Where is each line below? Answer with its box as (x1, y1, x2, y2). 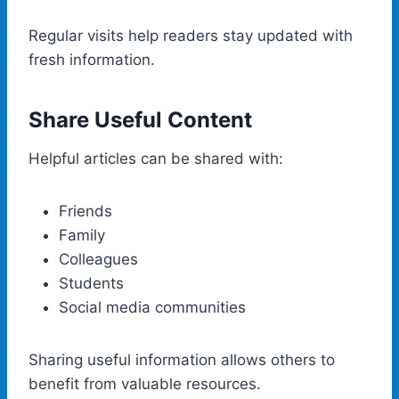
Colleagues (59, 249, 138, 268)
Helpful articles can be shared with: (28, 149, 283, 167)
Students (59, 273, 124, 292)
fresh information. (28, 50, 155, 69)
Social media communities (59, 297, 246, 316)
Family (59, 225, 105, 244)
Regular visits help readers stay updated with (28, 26, 353, 45)
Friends (59, 201, 112, 220)
